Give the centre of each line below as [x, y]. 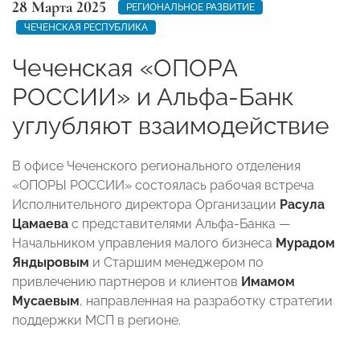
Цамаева [40, 223]
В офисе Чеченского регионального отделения [156, 166]
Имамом [268, 281]
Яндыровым [51, 262]
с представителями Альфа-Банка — [179, 223]
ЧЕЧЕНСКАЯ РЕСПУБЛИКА [86, 27]
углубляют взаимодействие [171, 125]
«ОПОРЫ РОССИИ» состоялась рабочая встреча [163, 185]
